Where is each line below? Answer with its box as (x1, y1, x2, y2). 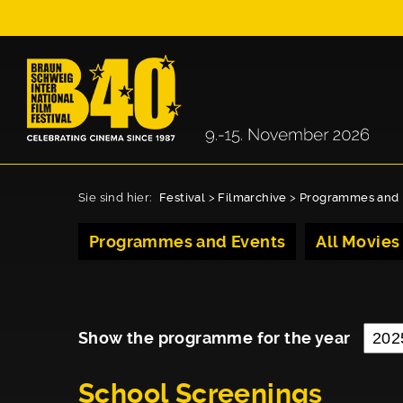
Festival (159, 191, 206, 204)
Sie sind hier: (78, 191, 155, 204)
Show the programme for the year (78, 328, 354, 347)
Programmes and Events (89, 232, 286, 251)
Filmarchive (218, 191, 287, 204)
